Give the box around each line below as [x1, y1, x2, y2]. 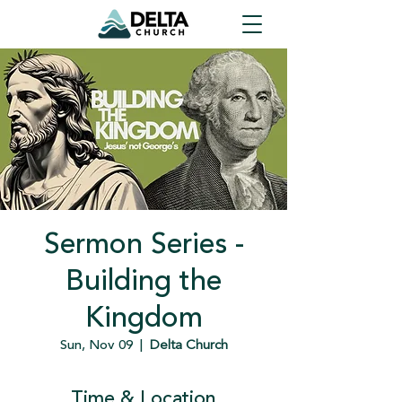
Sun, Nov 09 [59, 339, 133, 353]
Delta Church [149, 339, 228, 353]
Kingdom [84, 305, 203, 334]
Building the [66, 268, 222, 297]
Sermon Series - [43, 232, 244, 260]
